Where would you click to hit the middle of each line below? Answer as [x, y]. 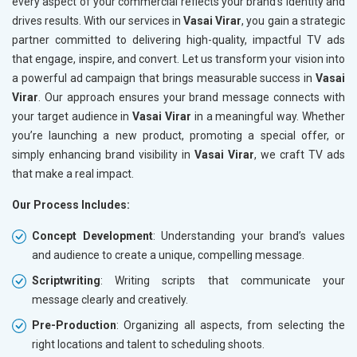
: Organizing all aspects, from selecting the [231, 326]
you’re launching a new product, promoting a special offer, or [178, 136]
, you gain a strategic [294, 21]
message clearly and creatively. [110, 300]
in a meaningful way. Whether [269, 117]
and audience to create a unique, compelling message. [168, 255]
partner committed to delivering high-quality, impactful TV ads [178, 40]
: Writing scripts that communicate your [223, 281]
